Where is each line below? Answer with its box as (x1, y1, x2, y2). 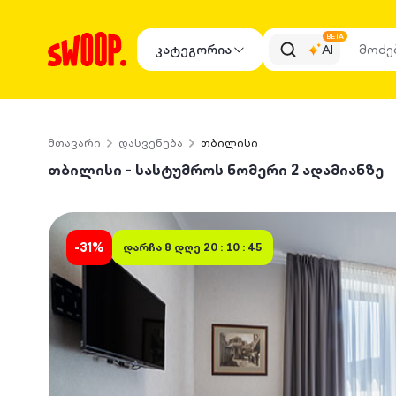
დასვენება (118, 135, 183, 150)
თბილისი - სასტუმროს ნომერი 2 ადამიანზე (47, 159, 384, 180)
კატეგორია (154, 41, 232, 58)
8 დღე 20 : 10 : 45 (164, 240, 263, 255)
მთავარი (47, 135, 101, 150)
